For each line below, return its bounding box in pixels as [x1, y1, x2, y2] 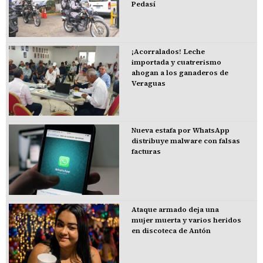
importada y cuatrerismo [131, 57, 221, 67]
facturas [131, 147, 161, 157]
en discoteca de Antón [131, 226, 211, 235]
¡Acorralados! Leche [131, 46, 205, 56]
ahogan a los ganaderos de [131, 68, 228, 77]
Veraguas [131, 78, 166, 88]
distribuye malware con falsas [131, 136, 240, 146]
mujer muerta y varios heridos [131, 215, 241, 225]
